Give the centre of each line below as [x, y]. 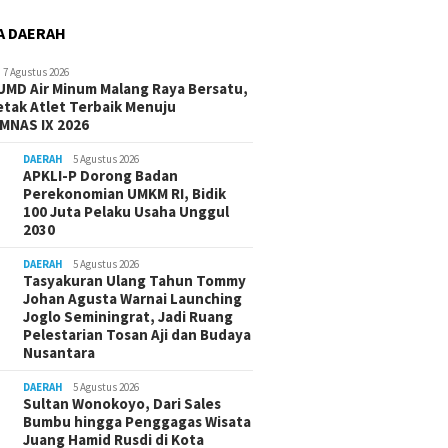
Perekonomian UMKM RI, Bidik [125, 194]
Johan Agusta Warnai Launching [133, 299]
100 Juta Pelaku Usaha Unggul [126, 212]
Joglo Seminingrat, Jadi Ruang [128, 317]
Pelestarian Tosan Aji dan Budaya [137, 335]
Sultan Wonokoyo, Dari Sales [122, 404]
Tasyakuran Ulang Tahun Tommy [135, 281]
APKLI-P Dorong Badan [101, 176]
